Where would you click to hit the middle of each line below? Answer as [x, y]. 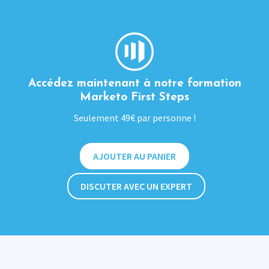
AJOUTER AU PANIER [134, 156]
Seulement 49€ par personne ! [134, 117]
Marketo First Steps [134, 97]
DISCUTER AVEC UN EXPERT [136, 186]
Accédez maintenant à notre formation [134, 83]
